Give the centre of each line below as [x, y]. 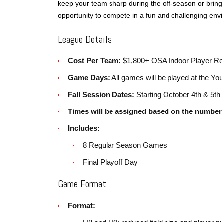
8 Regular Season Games [125, 145]
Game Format [82, 184]
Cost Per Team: [94, 61]
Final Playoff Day [110, 162]
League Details [85, 39]
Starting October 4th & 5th [177, 94]
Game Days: [89, 78]
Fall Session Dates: [101, 94]
